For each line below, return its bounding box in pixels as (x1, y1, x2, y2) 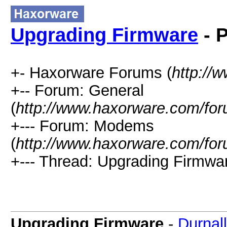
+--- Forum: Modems (11, 117, 154, 134)
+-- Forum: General (11, 82, 144, 99)
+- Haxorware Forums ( (11, 64, 172, 81)
